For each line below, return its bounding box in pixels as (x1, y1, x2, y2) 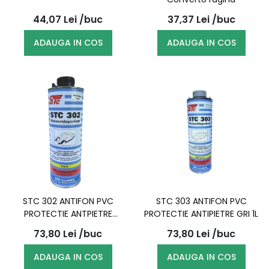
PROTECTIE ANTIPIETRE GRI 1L (144, 208, 258, 220)
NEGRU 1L (50, 220, 85, 232)
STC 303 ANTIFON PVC (156, 195, 247, 207)
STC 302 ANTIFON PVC (22, 195, 113, 207)
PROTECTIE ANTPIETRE (23, 208, 112, 220)
